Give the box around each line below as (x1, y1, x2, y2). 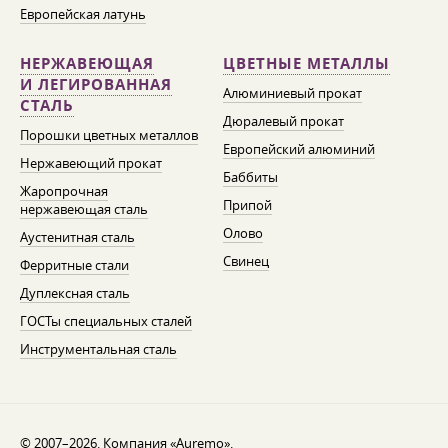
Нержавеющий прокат (20, 154, 162, 172)
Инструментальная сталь (20, 340, 177, 358)
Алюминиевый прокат (222, 84, 362, 102)
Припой (222, 196, 272, 214)
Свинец (222, 252, 269, 270)
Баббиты (222, 168, 278, 186)
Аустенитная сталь (20, 228, 135, 246)
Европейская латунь (20, 5, 146, 23)
